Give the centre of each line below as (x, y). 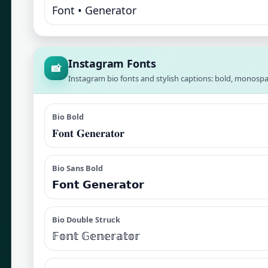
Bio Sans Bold (77, 168)
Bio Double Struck (86, 220)
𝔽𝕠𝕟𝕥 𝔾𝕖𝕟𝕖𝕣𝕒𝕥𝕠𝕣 (96, 236)
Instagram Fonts (112, 63)
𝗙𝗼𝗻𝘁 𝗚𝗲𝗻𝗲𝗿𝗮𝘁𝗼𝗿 (98, 184)
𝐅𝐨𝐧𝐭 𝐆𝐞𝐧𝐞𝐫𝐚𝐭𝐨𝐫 (88, 133)
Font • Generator (94, 10)
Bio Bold (68, 117)
